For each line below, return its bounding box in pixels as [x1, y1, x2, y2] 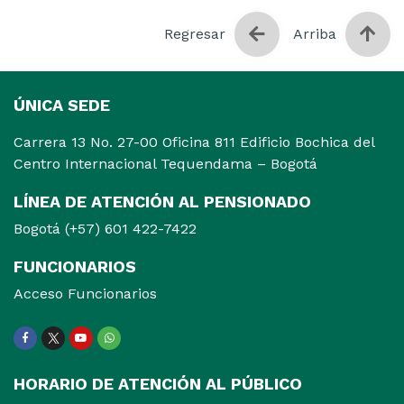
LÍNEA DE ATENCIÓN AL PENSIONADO [14, 191, 311, 211]
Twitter [51, 338, 89, 352]
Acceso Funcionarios [14, 284, 157, 302]
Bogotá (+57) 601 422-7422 [14, 219, 197, 237]
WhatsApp [107, 338, 164, 352]
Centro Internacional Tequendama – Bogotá [14, 154, 317, 172]
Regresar [164, 24, 225, 42]
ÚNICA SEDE [14, 95, 110, 115]
